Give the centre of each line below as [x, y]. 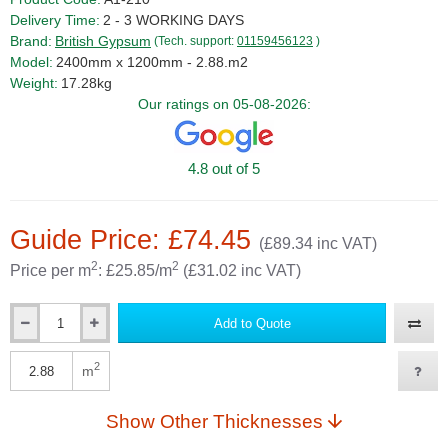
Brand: [31, 40]
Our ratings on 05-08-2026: [224, 103]
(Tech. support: [195, 40]
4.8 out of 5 [224, 169]
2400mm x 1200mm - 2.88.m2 [152, 61]
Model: [31, 61]
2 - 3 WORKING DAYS [173, 19]
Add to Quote [252, 323]
